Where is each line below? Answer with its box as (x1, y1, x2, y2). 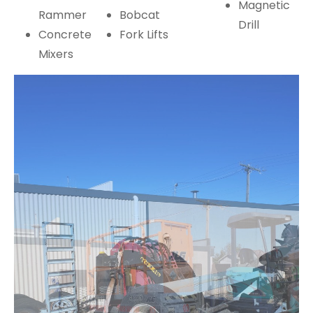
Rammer (38, 7, 87, 23)
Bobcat (119, 7, 160, 23)
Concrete (38, 27, 92, 43)
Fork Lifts (119, 27, 168, 43)
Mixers (38, 46, 73, 62)
